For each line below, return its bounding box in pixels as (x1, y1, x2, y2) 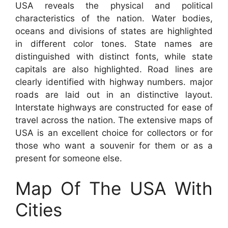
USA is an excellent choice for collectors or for (15, 127, 213, 138)
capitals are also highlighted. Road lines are (15, 64, 213, 74)
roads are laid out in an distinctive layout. (15, 89, 213, 100)
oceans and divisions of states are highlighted (15, 25, 213, 36)
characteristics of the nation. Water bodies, (15, 13, 213, 23)
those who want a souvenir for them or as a (15, 140, 213, 151)
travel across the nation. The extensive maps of (15, 115, 213, 125)
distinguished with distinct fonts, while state (15, 51, 213, 62)
